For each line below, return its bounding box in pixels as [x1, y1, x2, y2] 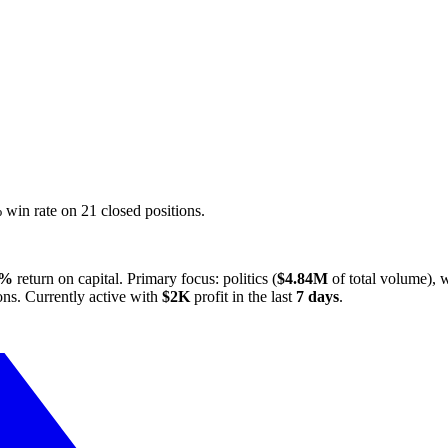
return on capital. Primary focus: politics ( [13, 269, 277, 287]
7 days [296, 287, 339, 305]
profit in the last [190, 287, 296, 305]
